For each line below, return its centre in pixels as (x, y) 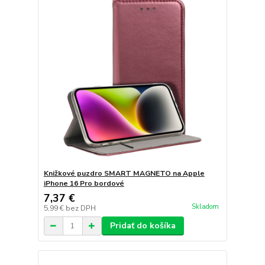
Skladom (205, 207)
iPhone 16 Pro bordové (84, 184)
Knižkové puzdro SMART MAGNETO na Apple (124, 174)
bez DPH (80, 209)
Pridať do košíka (143, 226)
